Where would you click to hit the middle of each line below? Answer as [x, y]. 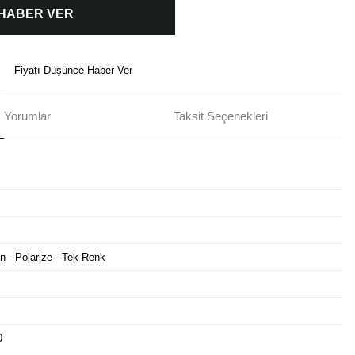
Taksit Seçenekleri [221, 116]
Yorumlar [27, 116]
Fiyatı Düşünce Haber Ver [73, 70]
